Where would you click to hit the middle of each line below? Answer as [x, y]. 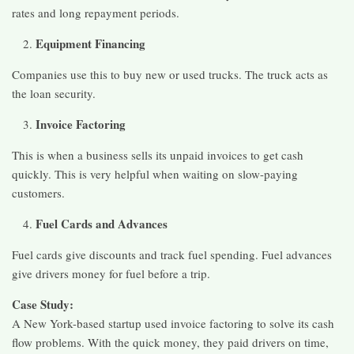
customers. [38, 193]
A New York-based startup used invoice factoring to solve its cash [173, 324]
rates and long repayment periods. [96, 13]
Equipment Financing [90, 44]
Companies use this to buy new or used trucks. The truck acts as [170, 75]
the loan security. [54, 94]
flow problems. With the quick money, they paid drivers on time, [170, 343]
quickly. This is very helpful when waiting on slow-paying [155, 174]
